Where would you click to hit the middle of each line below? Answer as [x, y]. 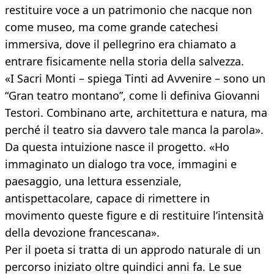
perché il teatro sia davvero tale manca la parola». [134, 130]
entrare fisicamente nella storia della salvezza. [124, 61]
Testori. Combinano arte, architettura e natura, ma [136, 113]
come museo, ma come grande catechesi [112, 27]
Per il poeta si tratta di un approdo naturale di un [133, 250]
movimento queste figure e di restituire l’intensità [134, 216]
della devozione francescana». [82, 233]
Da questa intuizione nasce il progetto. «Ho [117, 147]
